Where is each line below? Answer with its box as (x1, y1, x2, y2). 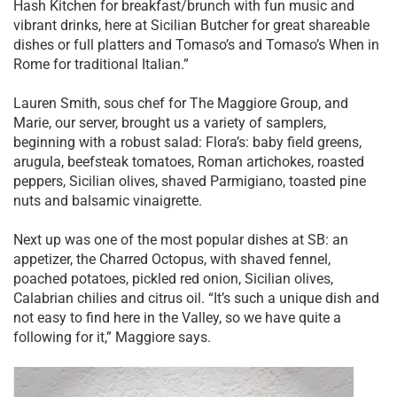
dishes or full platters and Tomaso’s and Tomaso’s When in (13, 35, 379, 53)
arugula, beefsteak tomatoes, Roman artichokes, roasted (13, 152, 364, 170)
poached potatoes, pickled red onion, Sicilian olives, (13, 269, 333, 287)
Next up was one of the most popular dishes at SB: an (13, 230, 348, 248)
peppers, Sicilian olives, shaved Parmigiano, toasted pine (13, 172, 366, 190)
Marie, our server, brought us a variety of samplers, (13, 113, 326, 131)
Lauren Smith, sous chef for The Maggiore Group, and (13, 94, 348, 112)
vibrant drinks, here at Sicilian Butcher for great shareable (13, 16, 370, 34)
